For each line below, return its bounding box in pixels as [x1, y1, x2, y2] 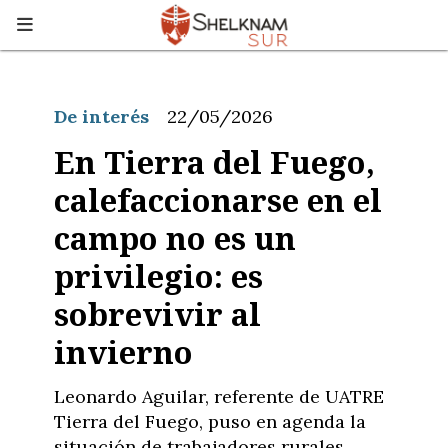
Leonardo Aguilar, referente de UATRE [54, 385, 384, 408]
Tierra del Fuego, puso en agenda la [54, 410, 366, 433]
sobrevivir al [54, 292, 261, 335]
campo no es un [54, 216, 296, 259]
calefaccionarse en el [54, 178, 382, 221]
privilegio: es [54, 254, 263, 297]
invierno [54, 330, 193, 373]
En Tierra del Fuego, [54, 140, 375, 183]
